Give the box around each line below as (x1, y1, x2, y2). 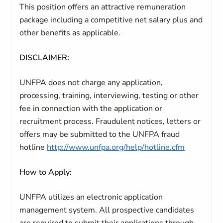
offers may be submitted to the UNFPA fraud (19, 129, 180, 140)
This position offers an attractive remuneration (19, 1, 186, 12)
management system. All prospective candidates (19, 205, 195, 216)
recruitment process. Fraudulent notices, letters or (19, 116, 201, 127)
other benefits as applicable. (19, 27, 121, 38)
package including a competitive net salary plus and (19, 14, 203, 25)
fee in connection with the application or (19, 103, 163, 114)
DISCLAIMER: (19, 52, 70, 63)
